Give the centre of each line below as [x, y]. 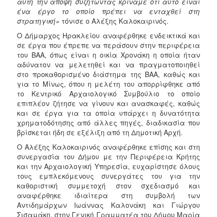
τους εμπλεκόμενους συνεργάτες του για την [108, 176]
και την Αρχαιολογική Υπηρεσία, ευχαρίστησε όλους [108, 166]
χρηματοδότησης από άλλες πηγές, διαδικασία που [108, 122]
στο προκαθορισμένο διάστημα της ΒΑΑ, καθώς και [108, 74]
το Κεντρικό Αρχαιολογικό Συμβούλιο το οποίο [108, 93]
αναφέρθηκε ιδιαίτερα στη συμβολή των [108, 195]
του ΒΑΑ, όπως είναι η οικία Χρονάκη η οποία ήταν [108, 54]
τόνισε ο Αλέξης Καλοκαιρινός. [114, 21]
